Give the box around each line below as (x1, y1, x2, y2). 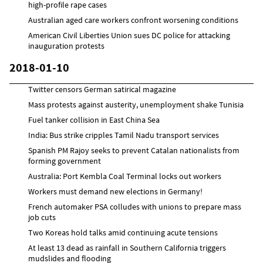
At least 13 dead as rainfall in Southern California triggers (28, 242, 226, 253)
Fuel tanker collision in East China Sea (28, 114, 160, 125)
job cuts (28, 211, 56, 222)
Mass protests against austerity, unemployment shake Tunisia (28, 99, 244, 110)
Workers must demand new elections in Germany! (28, 186, 203, 197)
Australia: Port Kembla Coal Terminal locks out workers (28, 170, 221, 181)
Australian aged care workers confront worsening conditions (28, 14, 238, 25)
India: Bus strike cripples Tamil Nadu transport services (28, 129, 219, 140)
